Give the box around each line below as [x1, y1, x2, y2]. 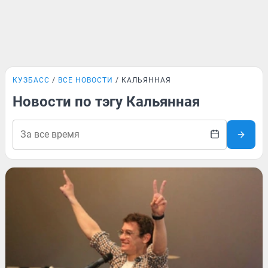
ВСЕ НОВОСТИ [58, 76, 113, 84]
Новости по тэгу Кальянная [13, 93, 200, 110]
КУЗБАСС [13, 76, 50, 84]
